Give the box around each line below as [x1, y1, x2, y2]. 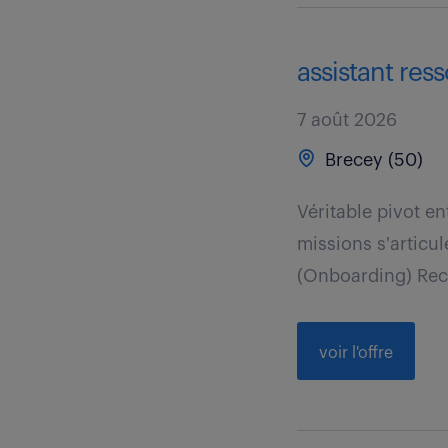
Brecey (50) [320, 151, 424, 169]
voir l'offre [319, 345, 394, 361]
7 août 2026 [297, 111, 398, 129]
